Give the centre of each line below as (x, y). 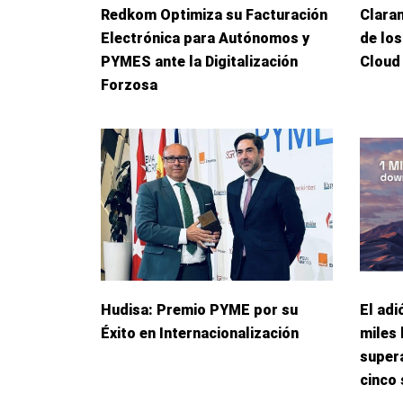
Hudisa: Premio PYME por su (199, 310)
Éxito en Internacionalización (200, 334)
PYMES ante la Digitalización (199, 61)
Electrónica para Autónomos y (205, 38)
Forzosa (129, 85)
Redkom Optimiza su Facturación (214, 14)
